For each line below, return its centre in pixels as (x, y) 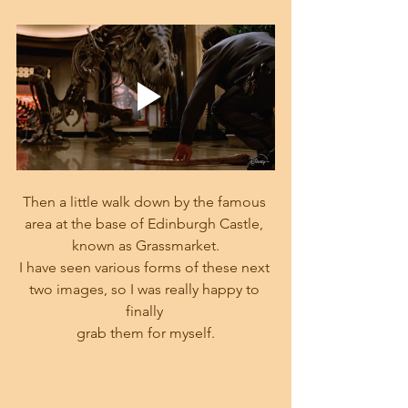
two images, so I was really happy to (146, 290)
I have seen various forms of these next (146, 268)
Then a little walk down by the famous (146, 202)
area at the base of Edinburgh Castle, (146, 224)
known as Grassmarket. (146, 246)
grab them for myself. (146, 333)
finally (146, 311)
